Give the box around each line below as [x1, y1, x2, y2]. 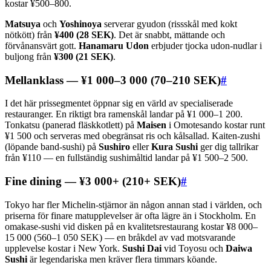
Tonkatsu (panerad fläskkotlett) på [5, 120, 137, 131]
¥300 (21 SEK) [54, 51, 113, 62]
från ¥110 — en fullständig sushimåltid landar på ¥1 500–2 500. [5, 152, 248, 163]
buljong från [5, 51, 54, 62]
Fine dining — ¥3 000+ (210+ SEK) [5, 175, 181, 188]
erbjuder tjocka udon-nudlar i [149, 41, 262, 51]
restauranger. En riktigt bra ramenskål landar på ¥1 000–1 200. [5, 109, 243, 120]
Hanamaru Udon [79, 41, 149, 51]
